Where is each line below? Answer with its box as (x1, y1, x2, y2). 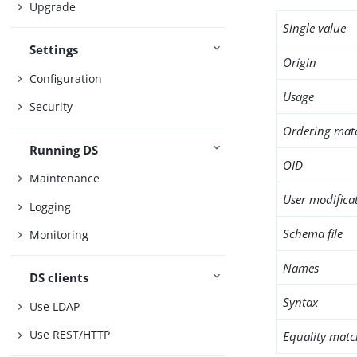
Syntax (283, 294, 319, 310)
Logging (29, 198, 72, 214)
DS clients (29, 269, 89, 286)
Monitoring (29, 227, 89, 243)
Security (29, 99, 73, 115)
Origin (283, 54, 317, 70)
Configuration (29, 70, 103, 86)
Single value (283, 20, 347, 36)
